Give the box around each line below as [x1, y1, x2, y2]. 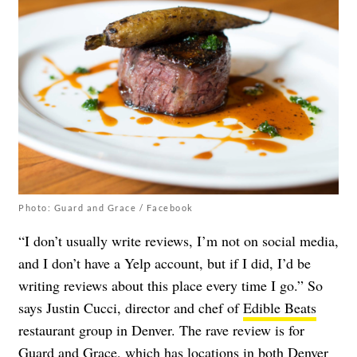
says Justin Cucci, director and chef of [18, 298, 243, 318]
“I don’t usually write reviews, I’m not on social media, [18, 231, 339, 251]
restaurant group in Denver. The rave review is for [18, 320, 304, 340]
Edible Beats [243, 298, 316, 318]
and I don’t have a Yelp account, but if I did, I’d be [18, 253, 311, 273]
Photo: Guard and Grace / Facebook [18, 202, 194, 214]
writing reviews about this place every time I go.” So [18, 276, 323, 296]
